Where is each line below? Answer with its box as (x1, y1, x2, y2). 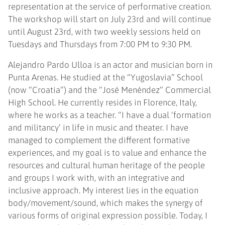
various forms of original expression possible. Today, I (8, 210, 208, 220)
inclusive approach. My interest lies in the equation (8, 185, 199, 195)
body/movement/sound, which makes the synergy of (8, 197, 203, 208)
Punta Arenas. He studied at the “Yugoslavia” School (8, 72, 203, 82)
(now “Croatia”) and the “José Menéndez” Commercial (8, 84, 211, 95)
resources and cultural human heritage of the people (8, 160, 205, 170)
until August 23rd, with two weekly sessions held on (8, 26, 201, 37)
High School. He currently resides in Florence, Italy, (8, 97, 197, 107)
